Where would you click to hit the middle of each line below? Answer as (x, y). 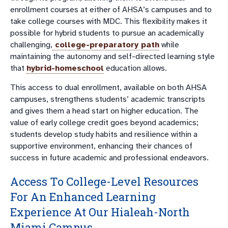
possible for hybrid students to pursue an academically (107, 33)
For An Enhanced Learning (83, 196)
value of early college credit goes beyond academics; (104, 122)
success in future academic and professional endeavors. (109, 158)
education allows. (135, 68)
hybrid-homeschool (65, 68)
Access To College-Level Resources (104, 181)
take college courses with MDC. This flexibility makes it (109, 21)
